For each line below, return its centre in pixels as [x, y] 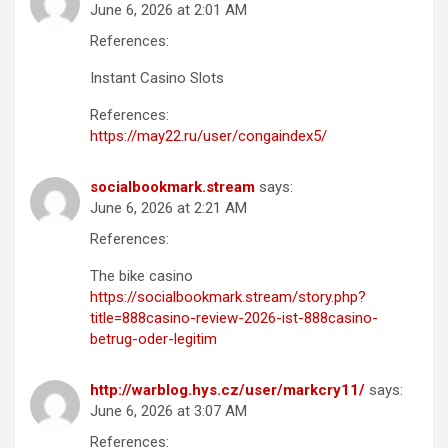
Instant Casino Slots [157, 78]
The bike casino [141, 276]
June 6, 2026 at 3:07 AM [168, 411]
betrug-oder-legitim [153, 339]
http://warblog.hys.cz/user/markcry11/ [227, 390]
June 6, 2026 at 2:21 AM [168, 208]
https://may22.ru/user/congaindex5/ [208, 136]
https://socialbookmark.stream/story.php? [228, 297]
